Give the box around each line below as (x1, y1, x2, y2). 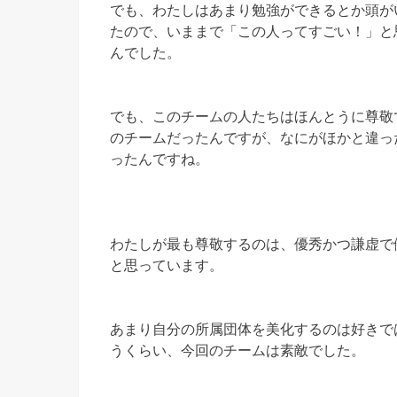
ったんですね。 (110, 150, 209, 167)
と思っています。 (110, 256, 223, 273)
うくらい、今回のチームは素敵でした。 (110, 341, 365, 358)
